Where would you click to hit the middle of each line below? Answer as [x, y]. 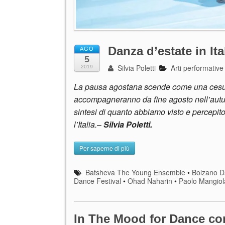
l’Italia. [85, 125]
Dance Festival [97, 181]
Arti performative [197, 68]
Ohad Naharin [150, 181]
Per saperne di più [104, 148]
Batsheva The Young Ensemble [136, 173]
